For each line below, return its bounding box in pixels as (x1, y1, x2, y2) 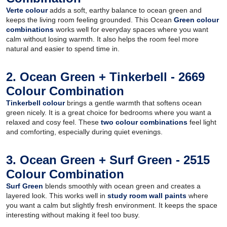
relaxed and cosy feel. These (6, 118, 101, 126)
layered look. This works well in (6, 191, 107, 200)
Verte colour (6, 6, 48, 14)
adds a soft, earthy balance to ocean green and (48, 6, 202, 14)
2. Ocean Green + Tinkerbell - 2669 (6, 69, 205, 84)
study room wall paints (107, 191, 186, 200)
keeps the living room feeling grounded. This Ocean (6, 15, 174, 24)
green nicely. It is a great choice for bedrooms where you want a (6, 108, 211, 117)
